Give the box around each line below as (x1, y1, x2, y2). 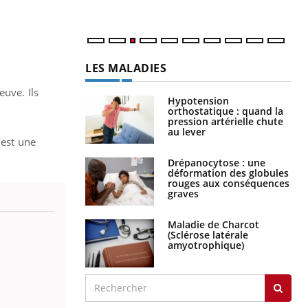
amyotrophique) (168, 238, 244, 252)
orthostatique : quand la (168, 104, 283, 118)
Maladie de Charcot (168, 217, 259, 231)
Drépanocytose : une (168, 155, 265, 169)
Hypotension (168, 93, 229, 107)
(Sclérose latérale (168, 228, 248, 241)
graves (168, 186, 199, 200)
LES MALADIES (85, 60, 166, 76)
